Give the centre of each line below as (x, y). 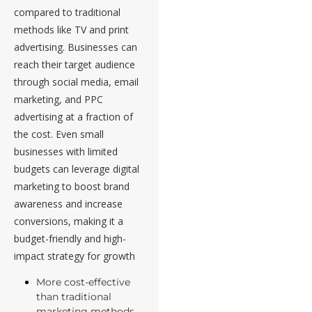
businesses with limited (66, 152)
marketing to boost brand (72, 187)
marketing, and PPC (58, 100)
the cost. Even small (59, 134)
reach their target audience (75, 65)
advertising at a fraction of (73, 117)
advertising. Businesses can (76, 47)
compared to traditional (67, 13)
